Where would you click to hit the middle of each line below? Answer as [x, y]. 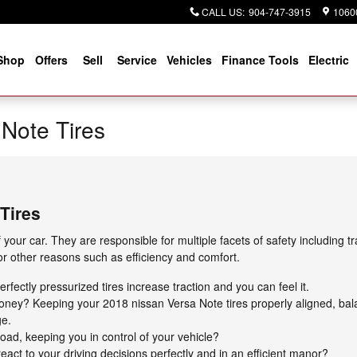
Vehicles [189, 60]
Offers [51, 60]
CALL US [222, 12]
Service [137, 60]
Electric [329, 60]
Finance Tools [260, 60]
